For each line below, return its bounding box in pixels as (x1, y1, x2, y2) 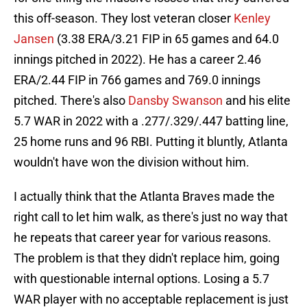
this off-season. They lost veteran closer (14, 11, 234, 26)
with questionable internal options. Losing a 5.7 (14, 271, 269, 286)
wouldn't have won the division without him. (14, 155, 249, 170)
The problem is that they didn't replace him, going (14, 251, 280, 266)
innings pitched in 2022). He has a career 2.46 (14, 52, 261, 67)
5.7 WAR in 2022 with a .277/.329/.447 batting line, (14, 114, 288, 129)
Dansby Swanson (128, 93, 223, 108)
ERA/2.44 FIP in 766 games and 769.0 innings (14, 73, 260, 88)
